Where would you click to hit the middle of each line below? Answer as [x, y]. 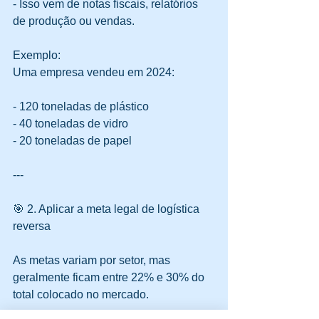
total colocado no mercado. [81, 295]
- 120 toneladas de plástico [84, 107]
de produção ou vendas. [74, 21]
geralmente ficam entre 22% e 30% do [110, 278]
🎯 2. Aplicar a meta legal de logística [108, 209]
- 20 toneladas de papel [75, 141]
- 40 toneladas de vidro [73, 124]
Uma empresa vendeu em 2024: [94, 73]
